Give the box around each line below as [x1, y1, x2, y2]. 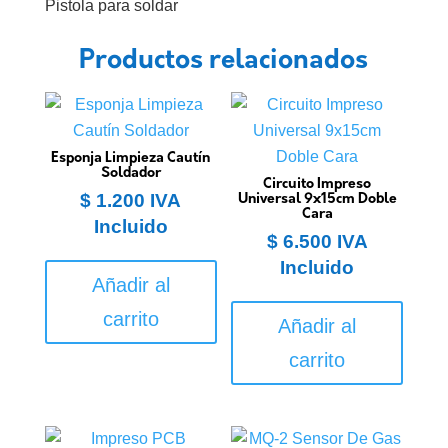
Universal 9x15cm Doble [237, 192, 397, 208]
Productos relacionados [79, 48, 369, 76]
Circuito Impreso [263, 177, 372, 193]
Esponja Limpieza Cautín [51, 151, 211, 167]
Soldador [100, 166, 161, 182]
